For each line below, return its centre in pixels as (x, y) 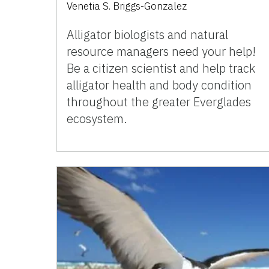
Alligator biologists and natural (148, 34)
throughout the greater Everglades (159, 101)
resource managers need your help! (162, 51)
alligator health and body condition (159, 85)
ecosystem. (97, 118)
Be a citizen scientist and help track (161, 68)
